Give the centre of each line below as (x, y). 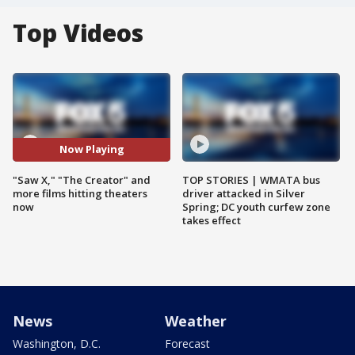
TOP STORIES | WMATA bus (251, 179)
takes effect (212, 220)
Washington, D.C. (57, 343)
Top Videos (78, 33)
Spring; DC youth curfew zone (256, 206)
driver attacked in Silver (244, 193)
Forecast (187, 343)
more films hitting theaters (80, 193)
